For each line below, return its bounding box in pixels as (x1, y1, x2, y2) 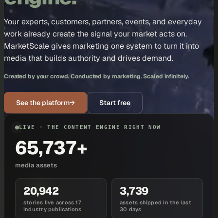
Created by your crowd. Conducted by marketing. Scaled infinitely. (4, 73, 190, 80)
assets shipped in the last (120, 199, 191, 206)
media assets (15, 161, 57, 169)
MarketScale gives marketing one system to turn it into (4, 41, 199, 51)
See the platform (16, 98, 70, 107)
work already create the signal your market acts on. (4, 29, 187, 39)
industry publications (23, 206, 82, 213)
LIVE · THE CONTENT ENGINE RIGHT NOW (19, 124, 161, 130)
